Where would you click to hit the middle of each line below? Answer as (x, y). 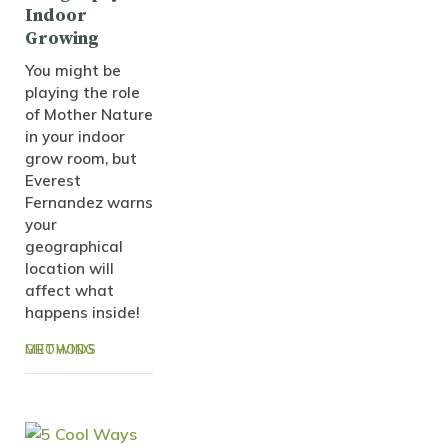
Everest (53, 181)
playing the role (82, 93)
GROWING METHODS (61, 349)
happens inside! (82, 313)
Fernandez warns (89, 203)
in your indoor (75, 137)
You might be (73, 71)
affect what (69, 291)
